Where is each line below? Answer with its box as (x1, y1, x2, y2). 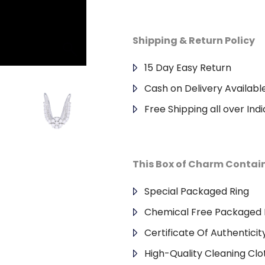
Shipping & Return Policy (132, 34, 255, 47)
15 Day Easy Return (144, 61, 231, 75)
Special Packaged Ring (144, 185, 249, 198)
